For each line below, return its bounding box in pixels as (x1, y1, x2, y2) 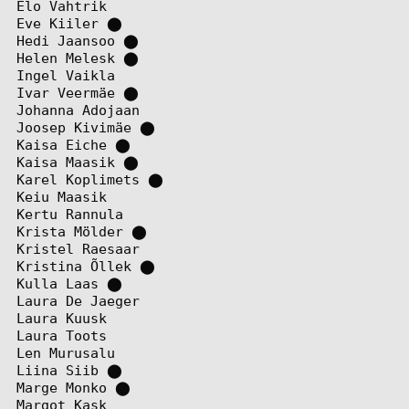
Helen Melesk (16, 49, 116, 66)
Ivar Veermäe (16, 84, 116, 100)
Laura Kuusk (16, 309, 108, 326)
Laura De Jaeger (16, 292, 141, 309)
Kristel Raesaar (16, 240, 141, 257)
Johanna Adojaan (16, 101, 141, 118)
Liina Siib (16, 362, 100, 378)
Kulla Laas (16, 275, 100, 291)
